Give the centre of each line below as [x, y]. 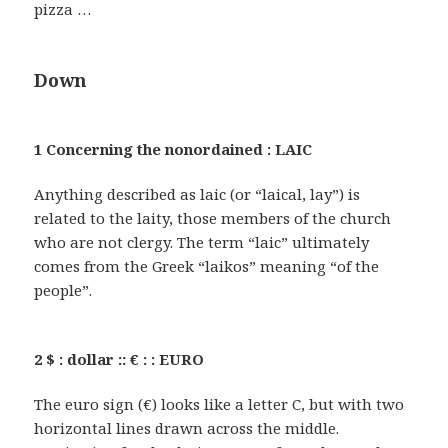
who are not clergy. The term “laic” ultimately [202, 242]
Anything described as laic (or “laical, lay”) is [197, 194]
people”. [63, 290]
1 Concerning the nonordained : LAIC [173, 149]
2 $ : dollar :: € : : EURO [119, 359]
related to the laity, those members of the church [213, 218]
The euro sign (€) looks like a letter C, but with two [219, 404]
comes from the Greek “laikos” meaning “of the [207, 266]
